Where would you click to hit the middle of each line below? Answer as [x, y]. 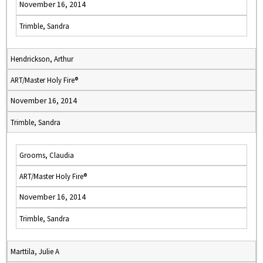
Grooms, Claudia [47, 155]
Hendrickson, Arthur [42, 59]
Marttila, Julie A [35, 251]
